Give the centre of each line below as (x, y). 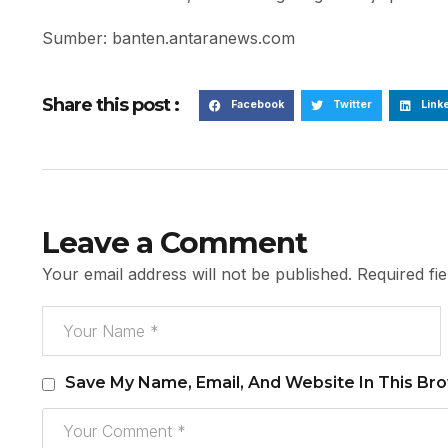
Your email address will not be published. (197, 273)
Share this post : (110, 105)
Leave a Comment (174, 241)
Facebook (257, 105)
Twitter (352, 105)
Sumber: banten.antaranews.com (168, 37)
